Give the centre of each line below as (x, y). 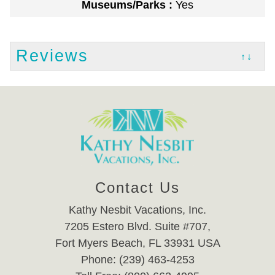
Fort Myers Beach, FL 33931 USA (137, 243)
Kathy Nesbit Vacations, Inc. (137, 210)
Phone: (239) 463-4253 (137, 260)
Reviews (52, 56)
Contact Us (137, 188)
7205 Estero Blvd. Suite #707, (137, 227)
